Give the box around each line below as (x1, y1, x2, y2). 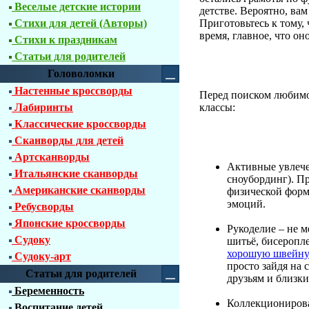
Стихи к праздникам (12, 34, 117, 46)
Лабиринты (12, 101, 73, 113)
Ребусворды (12, 201, 74, 212)
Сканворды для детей (12, 134, 123, 146)
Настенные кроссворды (12, 85, 132, 97)
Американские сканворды (12, 184, 146, 196)
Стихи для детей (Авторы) (12, 17, 147, 29)
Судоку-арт (12, 250, 71, 262)
